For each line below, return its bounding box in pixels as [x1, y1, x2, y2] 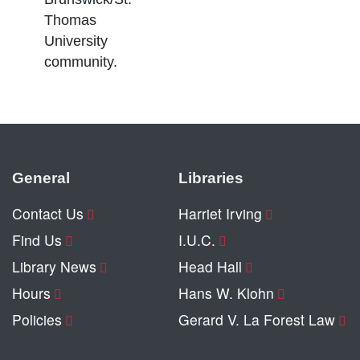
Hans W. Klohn [178, 282, 274, 303]
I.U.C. [178, 229, 215, 250]
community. [44, 53, 117, 70]
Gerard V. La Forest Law [178, 309, 335, 329]
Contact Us [12, 202, 84, 223]
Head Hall [178, 256, 242, 276]
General [12, 168, 70, 186]
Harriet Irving [178, 202, 262, 223]
